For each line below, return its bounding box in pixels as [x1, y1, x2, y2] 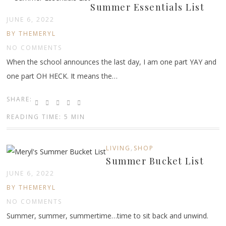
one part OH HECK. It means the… [7, 71, 118, 81]
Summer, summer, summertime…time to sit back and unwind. [7, 210, 209, 220]
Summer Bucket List [106, 154, 204, 167]
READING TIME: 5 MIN [7, 112, 86, 121]
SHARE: [7, 94, 33, 103]
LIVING [106, 143, 131, 152]
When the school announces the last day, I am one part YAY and [7, 56, 217, 67]
